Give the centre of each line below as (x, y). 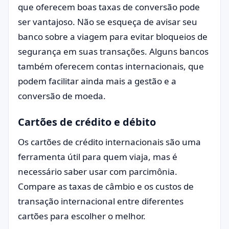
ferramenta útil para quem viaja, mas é (98, 157)
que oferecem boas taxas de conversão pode (109, 7)
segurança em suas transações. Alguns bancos (113, 51)
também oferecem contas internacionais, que (111, 66)
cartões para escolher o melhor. (82, 216)
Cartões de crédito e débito (87, 122)
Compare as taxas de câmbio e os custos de (106, 186)
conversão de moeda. (62, 96)
